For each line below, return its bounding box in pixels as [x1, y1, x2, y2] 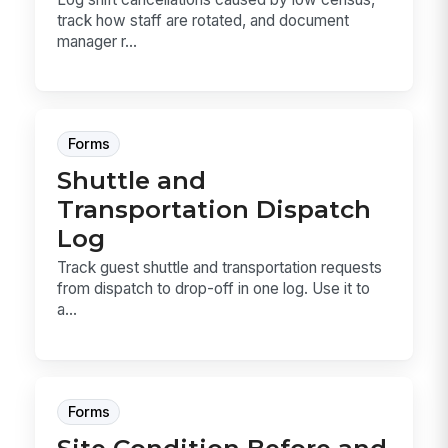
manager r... [57, 31, 138, 51]
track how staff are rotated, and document [57, 10, 350, 30]
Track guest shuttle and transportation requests [57, 258, 383, 278]
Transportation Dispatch [57, 193, 372, 224]
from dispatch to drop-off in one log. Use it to [57, 279, 371, 299]
